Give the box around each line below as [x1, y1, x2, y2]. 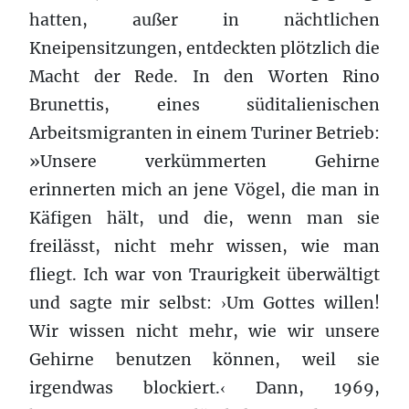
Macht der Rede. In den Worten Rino [29, 66, 380, 87]
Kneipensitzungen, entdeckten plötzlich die [29, 37, 380, 58]
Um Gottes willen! [225, 292, 381, 313]
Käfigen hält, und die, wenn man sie [29, 207, 380, 228]
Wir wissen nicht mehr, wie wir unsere [29, 320, 380, 341]
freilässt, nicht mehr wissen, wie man [29, 236, 380, 257]
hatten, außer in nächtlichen [29, 9, 380, 30]
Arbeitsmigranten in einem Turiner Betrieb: [29, 122, 380, 143]
